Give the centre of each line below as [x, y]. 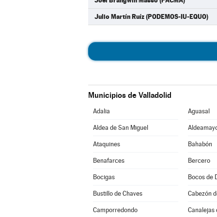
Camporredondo [115, 210]
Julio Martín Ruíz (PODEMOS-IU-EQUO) [151, 16]
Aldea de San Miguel [120, 128]
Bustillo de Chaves [117, 194]
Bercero [199, 161]
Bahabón [200, 144]
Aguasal [199, 111]
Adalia [101, 111]
